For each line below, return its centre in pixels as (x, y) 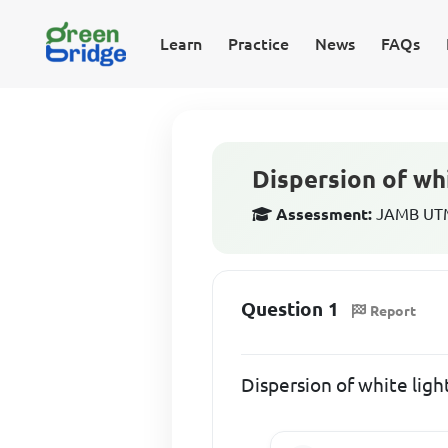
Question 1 (290, 309)
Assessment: (324, 214)
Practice (258, 44)
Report (393, 310)
